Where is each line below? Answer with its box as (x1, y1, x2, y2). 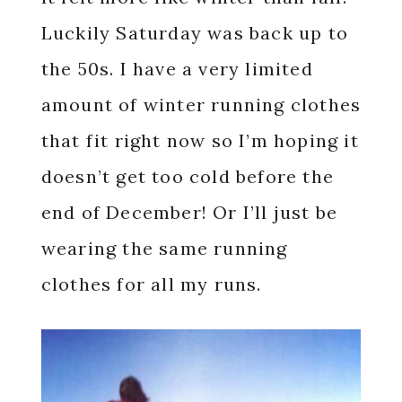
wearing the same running (40, 237, 288, 259)
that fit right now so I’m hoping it (40, 129, 359, 152)
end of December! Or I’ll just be (40, 201, 338, 223)
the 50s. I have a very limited (40, 57, 313, 80)
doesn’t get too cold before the (40, 165, 334, 188)
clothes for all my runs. (40, 273, 262, 295)
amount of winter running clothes (40, 93, 362, 116)
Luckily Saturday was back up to (40, 22, 348, 44)
